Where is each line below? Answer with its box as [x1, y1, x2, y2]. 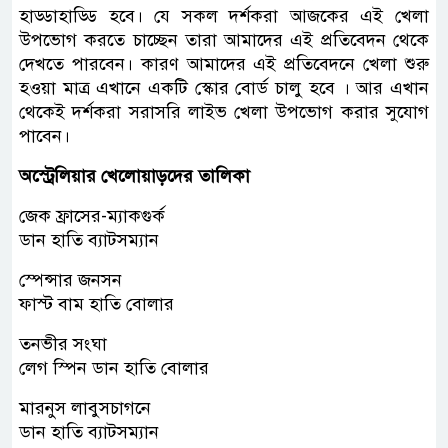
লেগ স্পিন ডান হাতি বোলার [19, 356, 209, 379]
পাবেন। [19, 124, 70, 147]
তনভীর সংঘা [19, 332, 107, 355]
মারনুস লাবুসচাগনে [19, 396, 151, 419]
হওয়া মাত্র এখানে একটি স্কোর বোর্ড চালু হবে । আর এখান [19, 76, 429, 99]
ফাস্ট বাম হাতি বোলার [19, 292, 174, 315]
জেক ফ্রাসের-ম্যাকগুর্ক [19, 204, 165, 227]
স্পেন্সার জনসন [19, 268, 122, 291]
